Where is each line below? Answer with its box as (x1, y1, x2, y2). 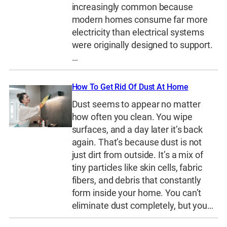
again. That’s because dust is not (71, 137, 202, 148)
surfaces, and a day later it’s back (71, 124, 203, 136)
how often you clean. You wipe (71, 111, 193, 123)
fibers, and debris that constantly (71, 175, 202, 186)
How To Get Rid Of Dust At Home (71, 82, 188, 92)
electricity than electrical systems (71, 27, 205, 39)
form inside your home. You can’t (71, 187, 202, 199)
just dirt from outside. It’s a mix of (71, 149, 203, 161)
